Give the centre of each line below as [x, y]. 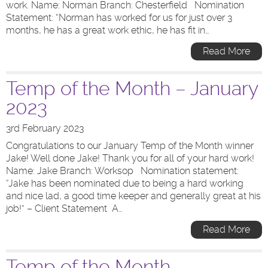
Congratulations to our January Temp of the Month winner [130, 146]
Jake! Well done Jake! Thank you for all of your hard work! [130, 158]
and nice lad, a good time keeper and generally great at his [133, 196]
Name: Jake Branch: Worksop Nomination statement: [122, 171]
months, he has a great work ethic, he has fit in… [108, 30]
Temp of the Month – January [132, 89]
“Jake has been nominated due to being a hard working [125, 183]
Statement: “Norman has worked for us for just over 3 [119, 18]
